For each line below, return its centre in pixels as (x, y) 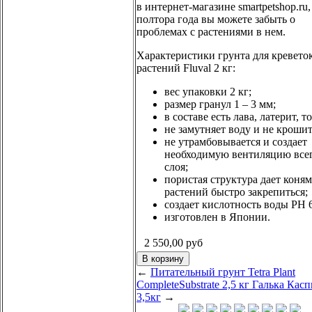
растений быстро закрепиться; (236, 192)
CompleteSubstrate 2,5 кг (194, 284)
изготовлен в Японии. (217, 217)
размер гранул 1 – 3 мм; (220, 104)
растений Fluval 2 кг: (186, 68)
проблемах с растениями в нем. (211, 31)
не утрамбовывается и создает (236, 141)
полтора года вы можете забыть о (216, 19)
